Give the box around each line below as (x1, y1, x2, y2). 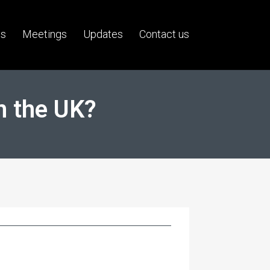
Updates (83, 28, 123, 40)
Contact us (139, 28, 189, 40)
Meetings (22, 28, 67, 40)
